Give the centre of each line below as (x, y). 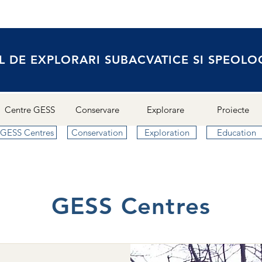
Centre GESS (30, 110)
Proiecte (233, 110)
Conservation (97, 132)
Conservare (97, 110)
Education (236, 132)
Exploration (167, 132)
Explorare (165, 110)
